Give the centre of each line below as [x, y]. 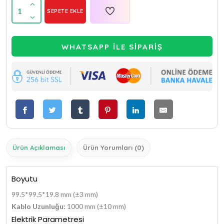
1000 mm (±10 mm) [96, 206]
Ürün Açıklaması [39, 147]
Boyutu [24, 178]
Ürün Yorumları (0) [113, 147]
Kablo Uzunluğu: [38, 206]
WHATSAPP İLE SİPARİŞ [112, 47]
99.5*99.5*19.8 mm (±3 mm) [55, 194]
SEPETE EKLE [65, 11]
